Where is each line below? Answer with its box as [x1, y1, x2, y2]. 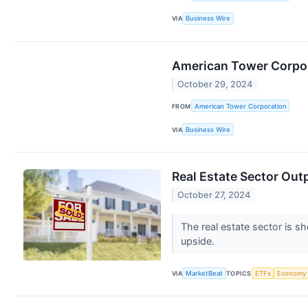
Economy [277, 269, 307, 277]
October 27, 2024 [177, 190, 251, 201]
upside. [180, 234, 217, 247]
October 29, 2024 [177, 79, 253, 90]
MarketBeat [186, 269, 223, 277]
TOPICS [226, 269, 252, 277]
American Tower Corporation [194, 102, 287, 110]
